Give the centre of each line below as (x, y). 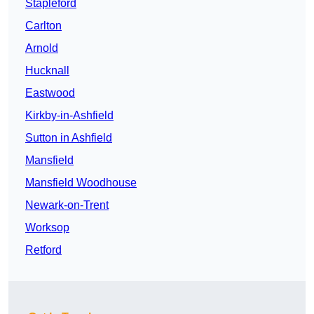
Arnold (42, 48)
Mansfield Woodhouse (81, 183)
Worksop (47, 228)
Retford (43, 250)
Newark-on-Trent (67, 205)
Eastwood (50, 93)
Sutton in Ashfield (69, 138)
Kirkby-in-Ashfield (69, 116)
